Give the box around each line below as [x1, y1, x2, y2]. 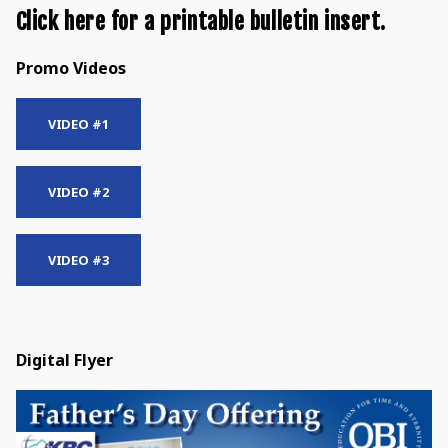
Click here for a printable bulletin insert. [15, 6, 386, 36]
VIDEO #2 [47, 182, 109, 201]
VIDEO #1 [47, 114, 109, 133]
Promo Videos [15, 56, 126, 79]
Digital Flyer [15, 348, 113, 371]
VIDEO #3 [47, 250, 109, 269]
